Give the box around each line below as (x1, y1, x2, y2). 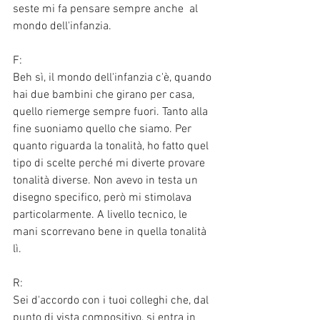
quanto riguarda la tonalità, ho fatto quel (13, 139, 211, 154)
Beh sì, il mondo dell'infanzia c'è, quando (13, 70, 214, 85)
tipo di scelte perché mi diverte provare (13, 156, 208, 171)
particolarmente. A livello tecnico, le (13, 207, 190, 222)
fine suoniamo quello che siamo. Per (13, 121, 194, 136)
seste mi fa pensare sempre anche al (13, 1, 201, 16)
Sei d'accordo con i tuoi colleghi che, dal (13, 293, 211, 308)
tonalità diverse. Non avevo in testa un (13, 173, 201, 188)
